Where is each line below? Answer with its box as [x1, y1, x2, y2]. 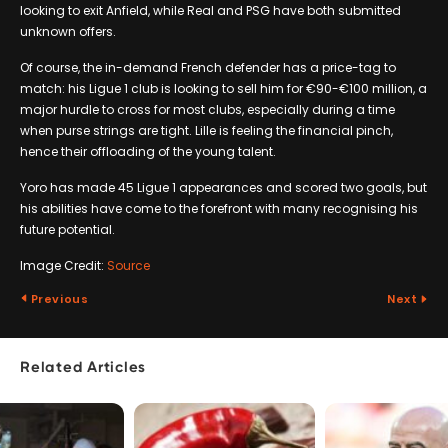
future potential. [20, 220, 115, 238]
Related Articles [20, 360, 146, 376]
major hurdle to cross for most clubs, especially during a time [20, 100, 395, 118]
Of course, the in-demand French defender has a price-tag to [20, 58, 396, 76]
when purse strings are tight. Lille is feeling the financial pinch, [20, 121, 393, 139]
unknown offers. [20, 22, 116, 40]
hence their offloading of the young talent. [20, 142, 276, 160]
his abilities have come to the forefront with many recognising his [20, 199, 418, 217]
